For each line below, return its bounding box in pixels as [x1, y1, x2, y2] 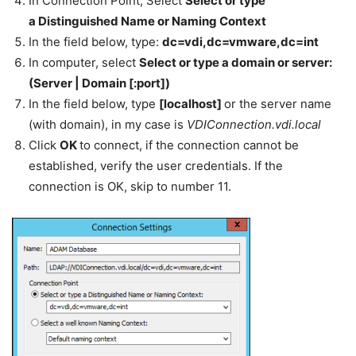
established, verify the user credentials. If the [29, 158, 283, 174]
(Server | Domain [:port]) [29, 75, 170, 91]
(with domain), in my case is [29, 117, 187, 133]
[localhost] [159, 96, 224, 112]
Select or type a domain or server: [139, 55, 332, 71]
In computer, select [29, 55, 139, 71]
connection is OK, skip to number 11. [29, 179, 231, 195]
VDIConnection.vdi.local [187, 117, 321, 133]
